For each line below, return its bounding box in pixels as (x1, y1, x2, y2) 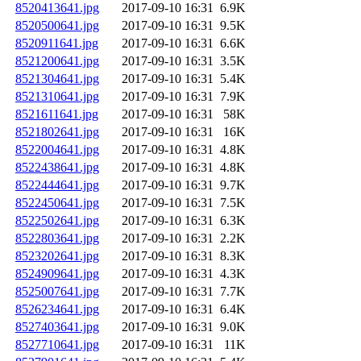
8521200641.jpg (15, 54, 99, 68)
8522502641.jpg (15, 214, 99, 228)
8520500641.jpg (15, 19, 99, 33)
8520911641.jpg (15, 36, 98, 51)
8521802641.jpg (15, 125, 99, 139)
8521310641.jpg (15, 89, 99, 104)
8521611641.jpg (15, 107, 98, 122)
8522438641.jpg (15, 160, 99, 175)
